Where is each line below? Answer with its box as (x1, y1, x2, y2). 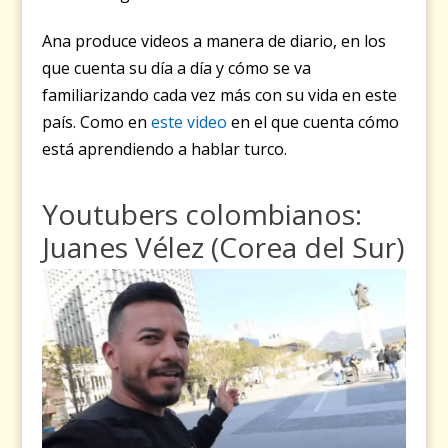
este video (151, 110, 228, 133)
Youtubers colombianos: (42, 194, 363, 233)
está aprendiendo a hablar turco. (42, 137, 288, 160)
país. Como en (42, 110, 152, 133)
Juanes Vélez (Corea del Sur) (42, 227, 405, 266)
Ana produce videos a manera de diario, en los (42, 29, 387, 52)
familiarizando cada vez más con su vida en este (42, 83, 398, 106)
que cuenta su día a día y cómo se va (42, 56, 312, 79)
